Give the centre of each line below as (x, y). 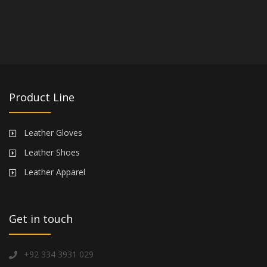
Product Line (42, 97)
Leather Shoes (52, 153)
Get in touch (41, 219)
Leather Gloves (53, 133)
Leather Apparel (55, 172)
